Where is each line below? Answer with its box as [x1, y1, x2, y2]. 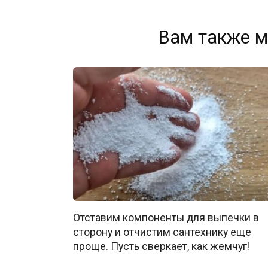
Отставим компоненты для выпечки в [73, 211, 259, 224]
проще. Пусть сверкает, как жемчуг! [73, 240, 249, 252]
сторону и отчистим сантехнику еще [73, 226, 251, 238]
